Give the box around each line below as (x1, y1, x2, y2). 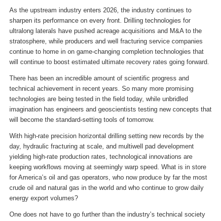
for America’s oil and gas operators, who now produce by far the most (9, 173, 207, 181)
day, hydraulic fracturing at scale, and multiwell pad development (9, 142, 194, 150)
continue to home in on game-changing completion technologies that (9, 47, 204, 55)
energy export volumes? (9, 194, 78, 202)
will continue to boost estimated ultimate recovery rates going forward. (9, 58, 209, 66)
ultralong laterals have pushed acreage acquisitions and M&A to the (9, 27, 202, 35)
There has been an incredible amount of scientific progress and (9, 74, 189, 82)
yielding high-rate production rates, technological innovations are (9, 152, 192, 160)
